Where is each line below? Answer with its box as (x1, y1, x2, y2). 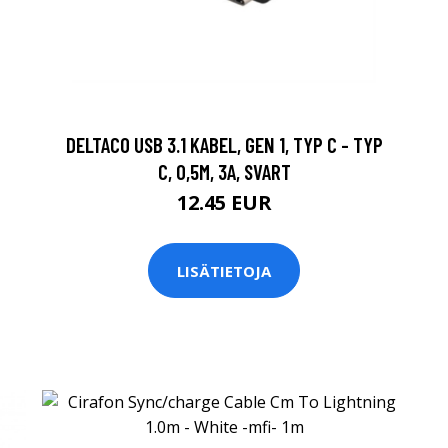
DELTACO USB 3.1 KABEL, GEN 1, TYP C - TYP (65, 132, 383, 157)
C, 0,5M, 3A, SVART (157, 159, 291, 184)
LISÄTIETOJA (177, 260, 271, 281)
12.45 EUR (176, 189, 272, 216)
